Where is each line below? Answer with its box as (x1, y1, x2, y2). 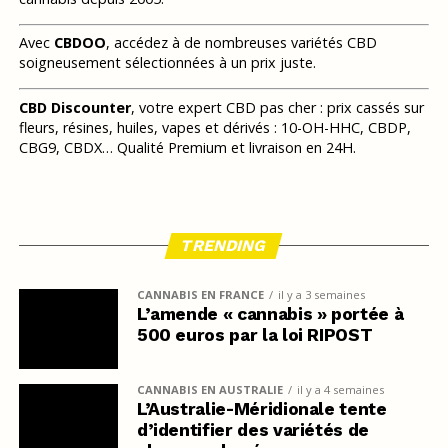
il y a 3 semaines (277, 286, 365, 302)
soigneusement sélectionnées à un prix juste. (18, 53, 316, 73)
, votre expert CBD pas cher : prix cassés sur (130, 97, 424, 117)
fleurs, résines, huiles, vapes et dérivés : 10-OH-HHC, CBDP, (18, 117, 411, 137)
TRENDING (179, 235, 270, 255)
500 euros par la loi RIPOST (136, 324, 373, 345)
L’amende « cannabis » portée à (136, 303, 404, 324)
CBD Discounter (18, 97, 131, 117)
